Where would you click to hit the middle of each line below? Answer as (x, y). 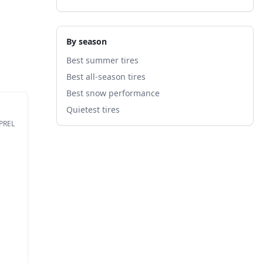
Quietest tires (93, 109)
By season (87, 41)
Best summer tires (102, 60)
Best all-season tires (106, 77)
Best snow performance (113, 93)
